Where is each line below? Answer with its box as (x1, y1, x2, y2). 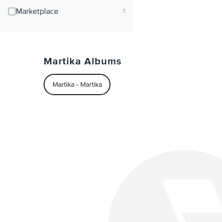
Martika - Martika (52, 81, 102, 88)
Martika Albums (44, 56, 122, 66)
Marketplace (16, 8, 58, 16)
